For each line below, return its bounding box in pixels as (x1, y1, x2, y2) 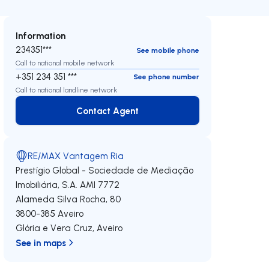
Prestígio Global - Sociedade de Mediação (16, 165, 194, 176)
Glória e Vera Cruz (16, 222, 93, 234)
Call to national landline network (16, 85, 118, 94)
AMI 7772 (80, 179, 120, 190)
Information (16, 29, 66, 41)
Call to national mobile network (16, 58, 115, 67)
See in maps (16, 237, 67, 249)
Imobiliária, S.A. (16, 179, 78, 190)
